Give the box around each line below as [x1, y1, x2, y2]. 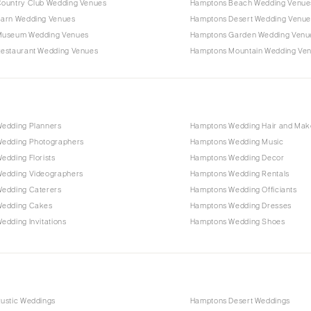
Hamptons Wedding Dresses [190, 201, 292, 210]
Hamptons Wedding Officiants [190, 185, 297, 194]
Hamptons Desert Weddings [190, 296, 290, 305]
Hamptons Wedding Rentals [190, 169, 289, 178]
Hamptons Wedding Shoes [190, 217, 285, 226]
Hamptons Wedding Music [190, 137, 284, 146]
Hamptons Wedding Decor [190, 153, 285, 162]
